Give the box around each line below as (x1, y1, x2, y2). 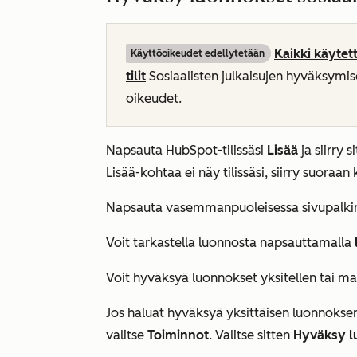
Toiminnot (147, 328, 209, 343)
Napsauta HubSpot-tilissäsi (106, 143, 267, 158)
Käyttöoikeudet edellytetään (131, 48, 265, 59)
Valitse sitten (215, 328, 293, 343)
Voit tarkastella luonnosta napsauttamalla (106, 235, 355, 250)
